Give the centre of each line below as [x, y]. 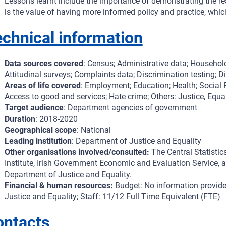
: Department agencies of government [130, 108]
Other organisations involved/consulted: [77, 152]
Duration [20, 119]
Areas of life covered [42, 86]
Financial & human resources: [59, 186]
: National [94, 130]
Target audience [34, 108]
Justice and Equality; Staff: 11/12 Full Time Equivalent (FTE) [112, 197]
